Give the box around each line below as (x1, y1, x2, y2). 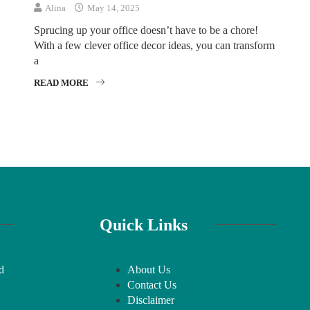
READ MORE (34, 77, 89, 88)
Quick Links (100, 215, 188, 234)
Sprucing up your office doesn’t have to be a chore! (34, 24, 258, 36)
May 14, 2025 (85, 2, 140, 13)
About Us (127, 263, 170, 275)
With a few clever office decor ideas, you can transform (34, 39, 275, 51)
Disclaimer (127, 293, 174, 306)
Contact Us (127, 278, 176, 291)
